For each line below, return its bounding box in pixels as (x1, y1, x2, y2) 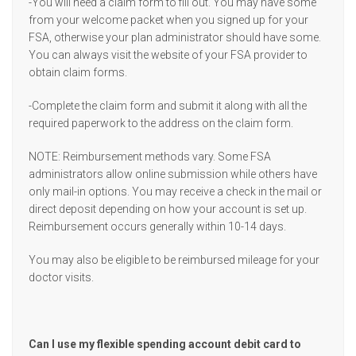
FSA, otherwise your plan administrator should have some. (29, 31, 321, 44)
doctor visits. (29, 271, 94, 284)
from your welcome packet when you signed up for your (29, 14, 308, 26)
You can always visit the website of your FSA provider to (29, 48, 308, 61)
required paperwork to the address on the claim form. (29, 117, 293, 130)
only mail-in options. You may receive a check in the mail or (29, 185, 322, 198)
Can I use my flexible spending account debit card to (29, 338, 301, 350)
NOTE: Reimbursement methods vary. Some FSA (29, 150, 271, 163)
